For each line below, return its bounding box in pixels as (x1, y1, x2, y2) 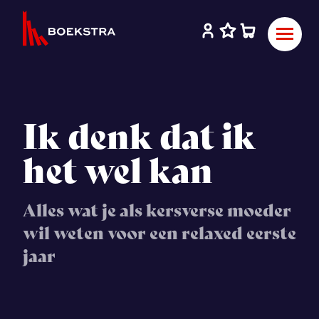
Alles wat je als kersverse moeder (23, 200, 291, 221)
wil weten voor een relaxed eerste (23, 223, 296, 244)
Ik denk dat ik (23, 116, 256, 157)
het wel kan (23, 150, 213, 192)
